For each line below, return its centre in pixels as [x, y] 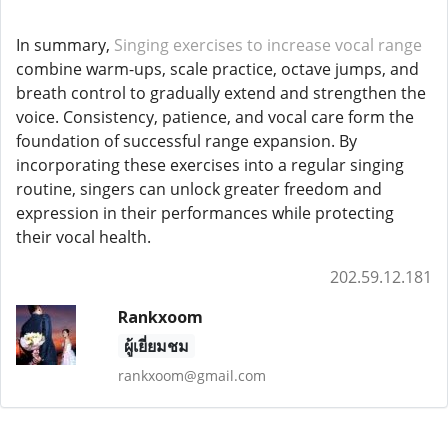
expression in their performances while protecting [205, 213]
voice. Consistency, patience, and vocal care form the [215, 117]
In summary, [65, 45]
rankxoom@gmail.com [191, 375]
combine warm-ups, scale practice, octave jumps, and [217, 69]
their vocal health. [83, 237]
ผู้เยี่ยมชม [156, 346]
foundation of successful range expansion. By [186, 141]
